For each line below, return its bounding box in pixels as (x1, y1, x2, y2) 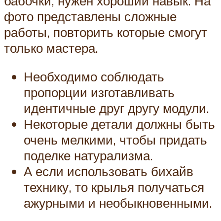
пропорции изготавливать (24, 84, 175, 100)
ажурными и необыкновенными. (24, 194, 212, 211)
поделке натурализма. (24, 147, 153, 163)
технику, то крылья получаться (24, 179, 204, 195)
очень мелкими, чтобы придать (24, 131, 207, 147)
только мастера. (4, 40, 98, 56)
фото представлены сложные (4, 8, 177, 24)
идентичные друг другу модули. (24, 100, 209, 116)
